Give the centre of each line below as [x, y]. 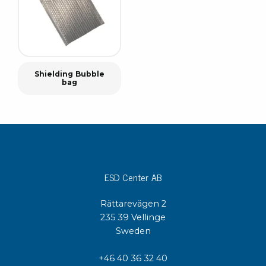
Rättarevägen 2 [133, 203]
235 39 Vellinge [133, 217]
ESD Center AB [133, 177]
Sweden [133, 231]
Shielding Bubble [69, 74]
